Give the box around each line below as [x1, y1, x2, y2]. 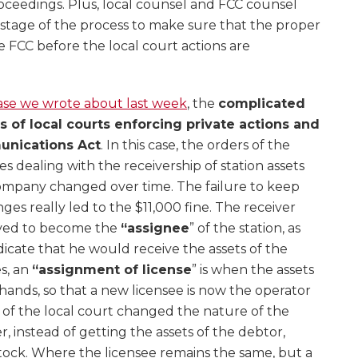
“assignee [121, 221, 189, 236]
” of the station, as [189, 221, 300, 236]
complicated [218, 96, 305, 111]
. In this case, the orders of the [101, 137, 290, 153]
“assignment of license [32, 262, 192, 277]
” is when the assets [192, 262, 314, 277]
